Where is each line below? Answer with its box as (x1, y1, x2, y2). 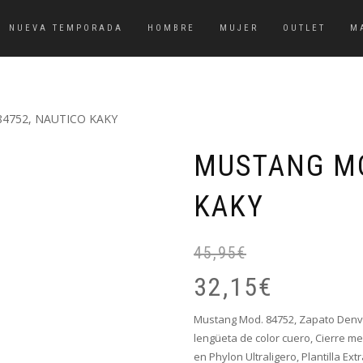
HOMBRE (147, 23, 195, 33)
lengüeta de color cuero (194, 331, 310, 346)
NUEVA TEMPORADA (9, 23, 123, 33)
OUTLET (283, 23, 326, 33)
